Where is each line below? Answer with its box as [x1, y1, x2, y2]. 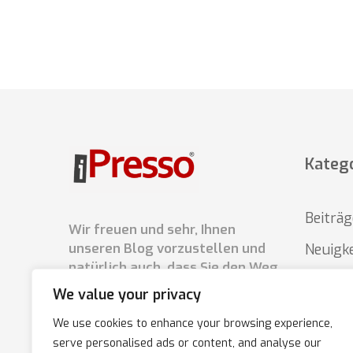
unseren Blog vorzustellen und [69, 239, 266, 258]
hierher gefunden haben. [69, 277, 225, 295]
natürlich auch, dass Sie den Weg [69, 258, 278, 277]
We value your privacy [53, 285, 201, 304]
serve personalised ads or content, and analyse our [53, 336, 321, 351]
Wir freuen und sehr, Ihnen [69, 220, 236, 239]
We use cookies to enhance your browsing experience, [53, 316, 333, 331]
